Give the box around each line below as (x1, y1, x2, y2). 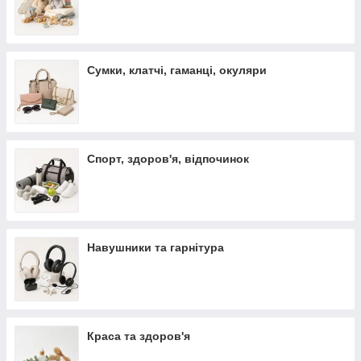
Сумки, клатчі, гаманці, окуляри (87, 64, 267, 77)
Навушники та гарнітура (87, 241, 224, 254)
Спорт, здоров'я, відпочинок (87, 152, 249, 165)
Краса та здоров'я (87, 330, 190, 342)
